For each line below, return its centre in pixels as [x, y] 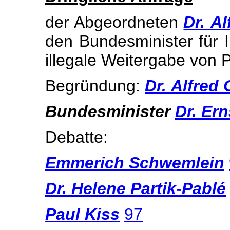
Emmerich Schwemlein [135, 163]
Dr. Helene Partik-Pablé [136, 188]
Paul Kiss [82, 214]
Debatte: [76, 137]
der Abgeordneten [114, 22]
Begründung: [95, 86]
